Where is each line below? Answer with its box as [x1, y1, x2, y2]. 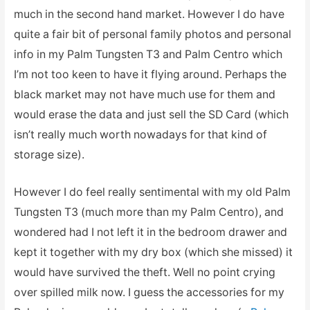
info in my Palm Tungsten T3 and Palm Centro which [13, 47, 282, 61]
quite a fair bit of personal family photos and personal [13, 27, 291, 41]
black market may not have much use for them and [13, 87, 275, 101]
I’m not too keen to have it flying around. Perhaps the [13, 67, 286, 81]
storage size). [13, 147, 84, 161]
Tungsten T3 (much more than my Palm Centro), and [13, 206, 284, 219]
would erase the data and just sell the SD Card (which [13, 107, 289, 121]
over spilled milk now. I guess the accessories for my [13, 286, 284, 300]
